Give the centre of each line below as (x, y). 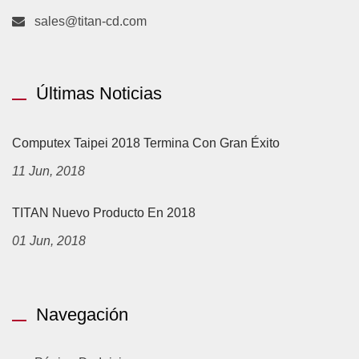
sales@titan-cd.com (91, 21)
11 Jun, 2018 (48, 171)
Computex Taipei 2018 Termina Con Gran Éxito (146, 143)
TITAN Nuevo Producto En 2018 (104, 212)
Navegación (82, 314)
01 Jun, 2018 (49, 240)
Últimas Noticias (99, 93)
